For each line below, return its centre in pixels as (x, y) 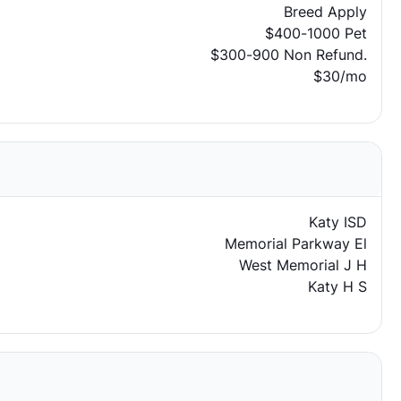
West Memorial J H (303, 265)
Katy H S (337, 286)
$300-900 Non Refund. (288, 55)
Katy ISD (337, 222)
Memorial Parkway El (295, 243)
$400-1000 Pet (316, 33)
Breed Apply (325, 12)
